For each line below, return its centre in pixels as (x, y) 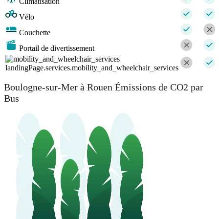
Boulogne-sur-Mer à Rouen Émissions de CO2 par (104, 87)
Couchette (35, 32)
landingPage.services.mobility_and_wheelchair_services (92, 67)
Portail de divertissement (57, 48)
